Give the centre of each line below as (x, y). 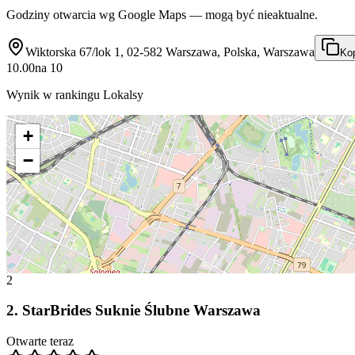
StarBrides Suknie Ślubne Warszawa (141, 311)
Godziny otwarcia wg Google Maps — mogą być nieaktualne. (162, 14)
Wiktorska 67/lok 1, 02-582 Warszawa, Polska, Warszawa (170, 52)
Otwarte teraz (40, 342)
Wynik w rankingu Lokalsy (75, 94)
